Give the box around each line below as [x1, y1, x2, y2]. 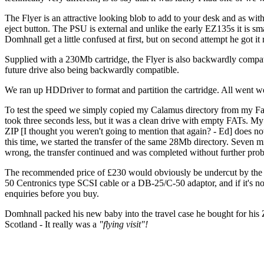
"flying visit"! [99, 219, 148, 229]
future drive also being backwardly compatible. [5, 64, 179, 75]
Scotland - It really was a [5, 219, 99, 229]
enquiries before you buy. [5, 188, 99, 199]
